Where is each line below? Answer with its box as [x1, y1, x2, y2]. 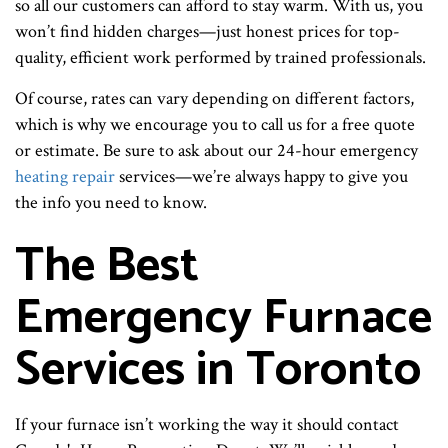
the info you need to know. [15, 190, 207, 214]
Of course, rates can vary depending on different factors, [15, 86, 414, 110]
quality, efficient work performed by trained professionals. [15, 45, 426, 69]
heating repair [15, 164, 115, 188]
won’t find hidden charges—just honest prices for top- [15, 19, 400, 43]
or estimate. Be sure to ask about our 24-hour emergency [15, 138, 418, 162]
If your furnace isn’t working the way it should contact [15, 412, 399, 436]
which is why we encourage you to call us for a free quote [15, 112, 415, 136]
